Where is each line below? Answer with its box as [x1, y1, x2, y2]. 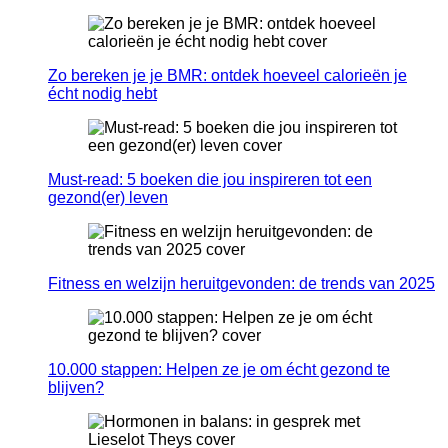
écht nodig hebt [48, 85, 157, 103]
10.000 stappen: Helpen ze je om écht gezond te [48, 361, 390, 379]
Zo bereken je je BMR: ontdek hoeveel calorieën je [48, 67, 407, 85]
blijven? [48, 379, 104, 397]
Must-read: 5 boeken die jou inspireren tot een [48, 171, 372, 189]
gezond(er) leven [48, 189, 168, 207]
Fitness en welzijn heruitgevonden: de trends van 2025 [48, 275, 435, 293]
